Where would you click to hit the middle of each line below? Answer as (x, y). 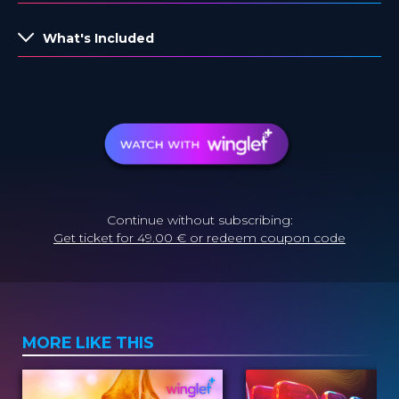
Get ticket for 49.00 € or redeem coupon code (199, 238)
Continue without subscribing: (199, 220)
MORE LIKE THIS (88, 342)
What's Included (98, 38)
